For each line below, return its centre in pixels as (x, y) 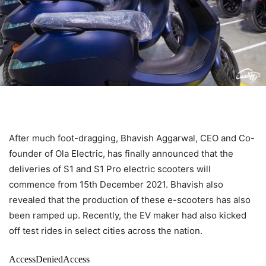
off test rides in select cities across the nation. (107, 230)
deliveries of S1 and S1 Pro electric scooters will (110, 169)
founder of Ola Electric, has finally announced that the (121, 153)
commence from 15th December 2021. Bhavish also (116, 184)
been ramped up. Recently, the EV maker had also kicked (128, 215)
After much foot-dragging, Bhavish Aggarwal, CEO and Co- (132, 138)
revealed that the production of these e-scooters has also (130, 199)
